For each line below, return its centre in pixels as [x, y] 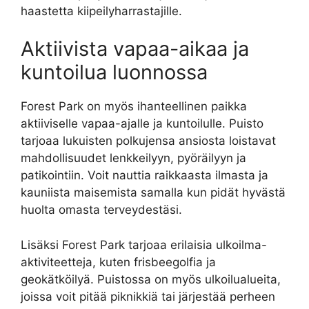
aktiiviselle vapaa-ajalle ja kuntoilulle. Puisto [142, 124]
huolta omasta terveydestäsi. [101, 210]
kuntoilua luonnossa [114, 72]
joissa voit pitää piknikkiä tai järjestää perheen [148, 296]
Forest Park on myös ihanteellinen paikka [134, 107]
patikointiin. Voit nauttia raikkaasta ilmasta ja [144, 176]
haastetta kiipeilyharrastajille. [101, 11]
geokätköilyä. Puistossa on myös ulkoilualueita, [151, 279]
